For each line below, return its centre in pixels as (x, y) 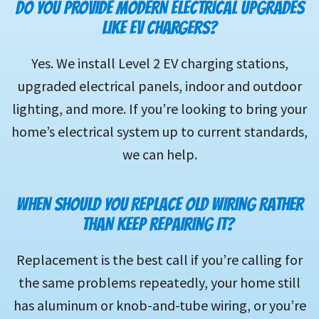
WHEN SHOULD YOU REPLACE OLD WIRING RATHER (159, 205)
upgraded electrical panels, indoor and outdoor (159, 86)
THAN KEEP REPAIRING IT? (159, 225)
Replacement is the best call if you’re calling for (159, 260)
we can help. (159, 155)
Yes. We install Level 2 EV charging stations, (159, 63)
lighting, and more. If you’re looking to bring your (159, 109)
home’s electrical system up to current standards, (159, 132)
